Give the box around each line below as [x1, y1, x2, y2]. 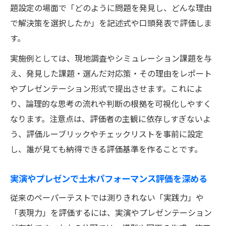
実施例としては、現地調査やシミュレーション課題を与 [10, 51, 212, 64]
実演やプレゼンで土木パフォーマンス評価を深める [10, 171, 207, 185]
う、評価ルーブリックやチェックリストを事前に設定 [10, 127, 203, 140]
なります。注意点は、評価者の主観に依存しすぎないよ [10, 112, 211, 125]
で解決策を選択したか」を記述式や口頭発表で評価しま [10, 16, 212, 29]
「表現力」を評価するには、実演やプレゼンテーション [10, 206, 212, 218]
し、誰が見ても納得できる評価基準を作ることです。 [10, 142, 202, 155]
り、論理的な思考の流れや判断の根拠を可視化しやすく [10, 97, 211, 109]
